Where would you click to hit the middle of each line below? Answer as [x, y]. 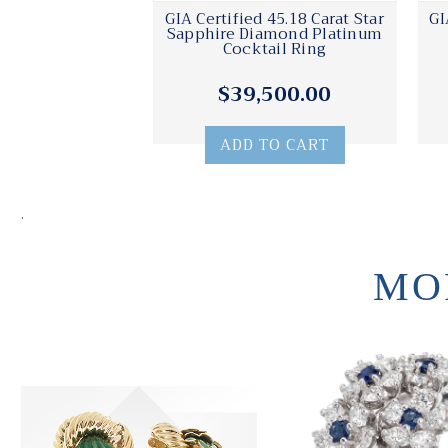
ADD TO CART [274, 145]
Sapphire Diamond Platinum [274, 34]
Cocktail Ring [274, 49]
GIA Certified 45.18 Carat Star [274, 19]
